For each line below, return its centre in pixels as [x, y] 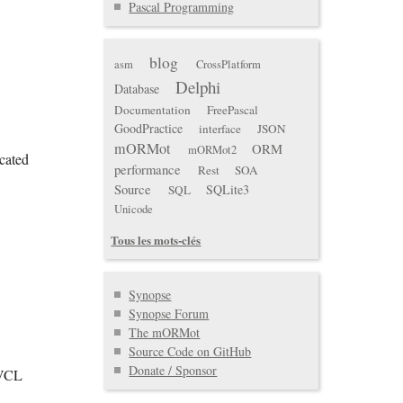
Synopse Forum [169, 313]
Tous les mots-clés [156, 240]
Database [137, 89]
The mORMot [165, 332]
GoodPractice [149, 129]
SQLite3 [228, 190]
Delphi [198, 87]
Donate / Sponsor [173, 370]
